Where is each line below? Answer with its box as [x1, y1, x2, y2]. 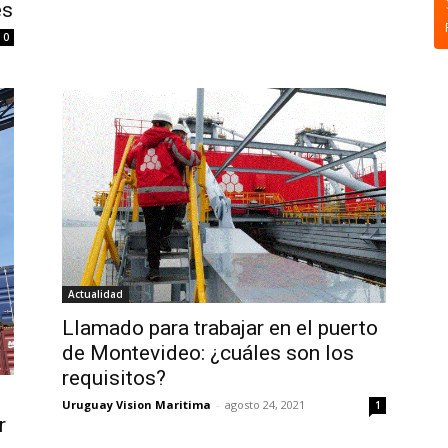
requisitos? [62, 366, 166, 391]
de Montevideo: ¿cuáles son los [62, 341, 354, 366]
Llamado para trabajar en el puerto [62, 316, 378, 341]
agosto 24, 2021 [225, 397, 305, 413]
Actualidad [68, 287, 123, 302]
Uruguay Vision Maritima [62, 397, 211, 413]
